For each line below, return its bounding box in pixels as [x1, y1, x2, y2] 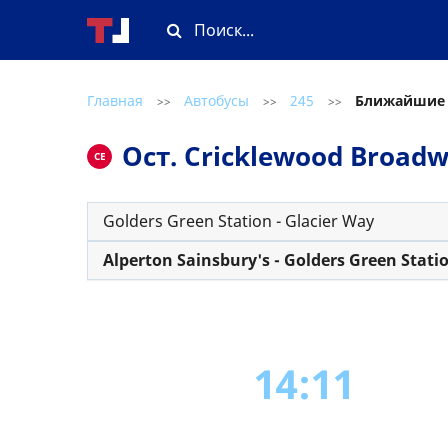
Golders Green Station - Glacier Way [103, 210, 374, 232]
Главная [87, 91, 143, 110]
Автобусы [184, 91, 249, 110]
